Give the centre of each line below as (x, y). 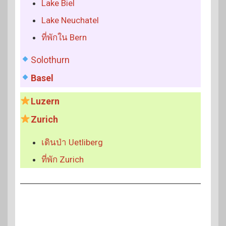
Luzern (45, 101)
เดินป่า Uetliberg (72, 142)
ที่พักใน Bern (64, 37)
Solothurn (50, 60)
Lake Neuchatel (70, 20)
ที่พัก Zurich (63, 159)
